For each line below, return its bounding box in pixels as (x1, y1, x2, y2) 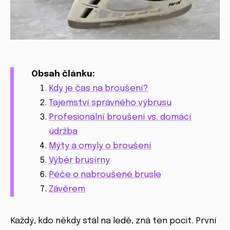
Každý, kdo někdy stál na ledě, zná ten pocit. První (10, 217, 217, 226)
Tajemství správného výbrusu (49, 99, 171, 108)
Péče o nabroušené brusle (49, 170, 161, 180)
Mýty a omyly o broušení (49, 142, 151, 151)
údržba (49, 127, 78, 137)
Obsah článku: (31, 70, 95, 79)
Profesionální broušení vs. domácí (49, 113, 191, 122)
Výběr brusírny (49, 156, 110, 165)
